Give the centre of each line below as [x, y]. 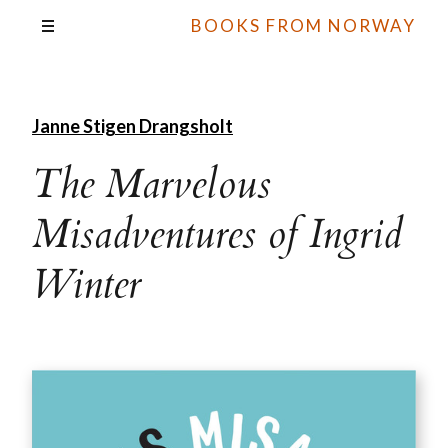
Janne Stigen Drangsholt [132, 126]
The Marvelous [151, 184]
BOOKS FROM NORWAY [303, 25]
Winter [86, 284]
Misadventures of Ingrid [217, 234]
